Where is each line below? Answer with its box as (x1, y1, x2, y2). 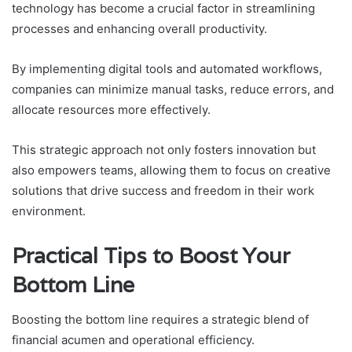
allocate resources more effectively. (12, 101, 211, 117)
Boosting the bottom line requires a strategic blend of (12, 312, 309, 328)
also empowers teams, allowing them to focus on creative (12, 162, 331, 178)
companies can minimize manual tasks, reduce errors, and (12, 81, 334, 97)
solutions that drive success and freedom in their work (12, 182, 314, 198)
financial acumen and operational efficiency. (12, 332, 255, 348)
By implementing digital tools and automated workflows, (12, 60, 322, 76)
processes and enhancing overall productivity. (12, 20, 267, 36)
